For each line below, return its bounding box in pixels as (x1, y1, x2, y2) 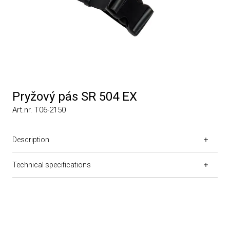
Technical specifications (12, 160, 91, 169)
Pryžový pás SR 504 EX (12, 89, 137, 104)
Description (12, 135, 49, 144)
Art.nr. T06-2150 (12, 105, 66, 114)
